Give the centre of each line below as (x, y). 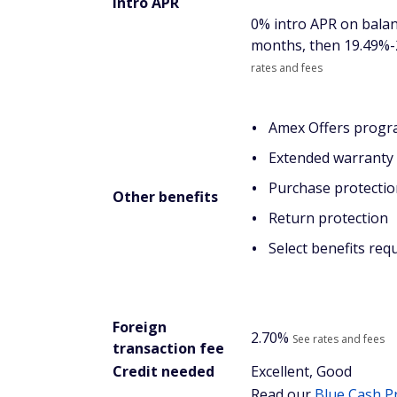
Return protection (328, 218)
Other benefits (165, 196)
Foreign (140, 327)
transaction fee (168, 348)
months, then (297, 45)
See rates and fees (339, 339)
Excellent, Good (301, 371)
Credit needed (163, 371)
